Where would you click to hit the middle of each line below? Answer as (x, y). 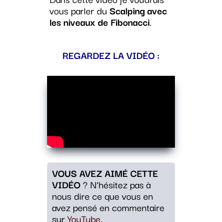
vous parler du (79, 10)
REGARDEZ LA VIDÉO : (111, 55)
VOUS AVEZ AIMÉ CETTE (105, 173)
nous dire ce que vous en (102, 196)
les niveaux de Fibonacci (99, 22)
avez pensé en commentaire (108, 207)
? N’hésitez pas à (115, 185)
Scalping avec (138, 10)
